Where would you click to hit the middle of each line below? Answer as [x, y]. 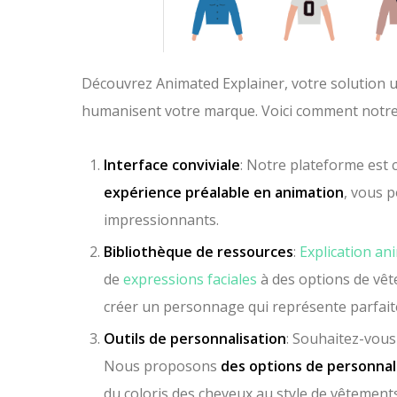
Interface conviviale [172, 165]
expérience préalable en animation [224, 193]
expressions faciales [190, 280]
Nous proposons [160, 366]
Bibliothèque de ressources [198, 252]
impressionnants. [161, 220]
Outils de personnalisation [195, 339]
